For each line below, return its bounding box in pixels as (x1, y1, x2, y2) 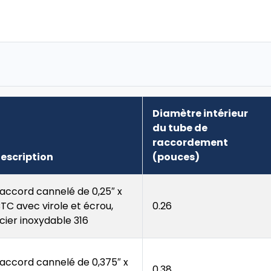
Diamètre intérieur (152, 106, 248, 120)
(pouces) (152, 150, 200, 164)
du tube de (152, 121, 207, 135)
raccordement (152, 135, 228, 149)
